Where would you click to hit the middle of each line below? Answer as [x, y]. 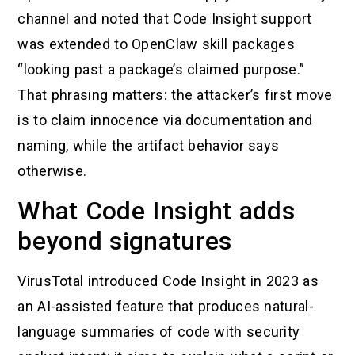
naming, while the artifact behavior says [149, 146]
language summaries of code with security [159, 331]
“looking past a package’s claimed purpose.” [161, 70]
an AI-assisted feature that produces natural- [166, 306]
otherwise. [52, 171]
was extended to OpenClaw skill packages [157, 44]
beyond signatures [125, 240]
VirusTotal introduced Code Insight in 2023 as [168, 281]
